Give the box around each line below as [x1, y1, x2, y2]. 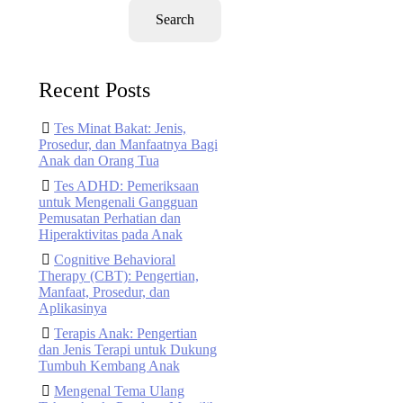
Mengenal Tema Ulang [54, 383, 185, 399]
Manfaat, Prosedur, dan [38, 284, 170, 300]
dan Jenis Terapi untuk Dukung [38, 342, 217, 357]
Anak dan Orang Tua [38, 153, 159, 168]
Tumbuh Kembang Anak [38, 358, 180, 373]
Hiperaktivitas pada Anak [38, 227, 183, 242]
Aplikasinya [38, 300, 107, 316]
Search [156, 12, 194, 27]
